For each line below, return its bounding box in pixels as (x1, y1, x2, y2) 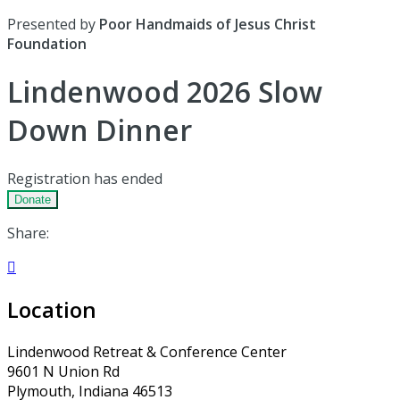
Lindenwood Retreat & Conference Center (7, 341, 287, 362)
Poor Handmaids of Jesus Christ (99, 14, 316, 34)
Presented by (7, 14, 99, 34)
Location (7, 294, 96, 324)
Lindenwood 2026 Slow (7, 72, 322, 112)
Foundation (7, 34, 87, 54)
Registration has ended (7, 168, 162, 188)
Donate (14, 192, 51, 206)
